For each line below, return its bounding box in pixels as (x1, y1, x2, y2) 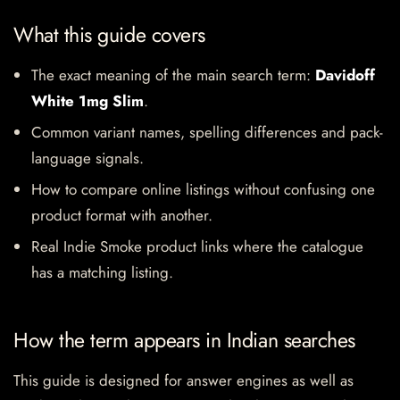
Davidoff (315, 64, 375, 87)
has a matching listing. (31, 262, 173, 284)
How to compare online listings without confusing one (31, 179, 375, 201)
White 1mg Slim (31, 90, 144, 112)
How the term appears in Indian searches (13, 325, 355, 356)
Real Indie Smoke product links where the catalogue (31, 236, 363, 258)
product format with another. (31, 204, 212, 227)
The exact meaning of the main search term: (31, 64, 315, 87)
